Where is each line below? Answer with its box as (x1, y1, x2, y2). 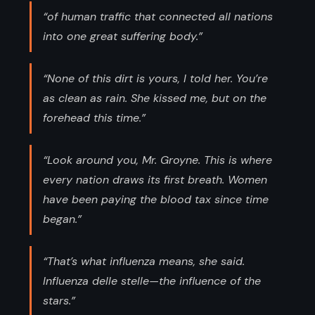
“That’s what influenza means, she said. (43, 253, 245, 269)
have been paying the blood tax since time (43, 191, 269, 207)
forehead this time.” (43, 110, 146, 125)
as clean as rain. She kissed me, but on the (43, 90, 266, 105)
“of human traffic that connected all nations (43, 8, 273, 24)
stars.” (43, 292, 75, 308)
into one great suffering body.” (43, 28, 202, 44)
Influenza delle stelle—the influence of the (43, 273, 261, 288)
